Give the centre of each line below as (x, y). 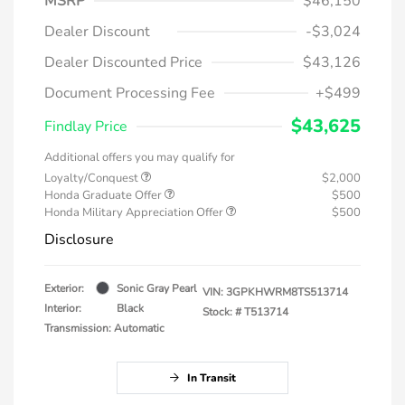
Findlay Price (86, 126)
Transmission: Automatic (104, 328)
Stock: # (222, 311)
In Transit (212, 377)
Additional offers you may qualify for (140, 157)
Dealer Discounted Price (123, 62)
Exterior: (64, 288)
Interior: (63, 308)
